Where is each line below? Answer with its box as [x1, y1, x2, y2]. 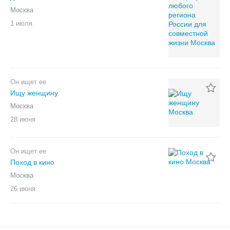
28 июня [10, 116, 35, 123]
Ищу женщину [10, 89, 58, 97]
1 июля [10, 20, 32, 27]
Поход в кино [10, 158, 54, 166]
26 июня [10, 185, 35, 193]
